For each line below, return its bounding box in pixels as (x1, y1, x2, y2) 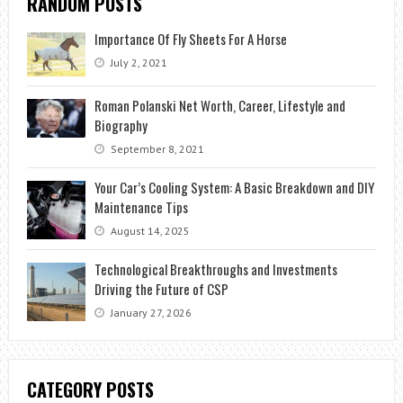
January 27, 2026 (107, 306, 192, 320)
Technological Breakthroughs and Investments (94, 259, 337, 280)
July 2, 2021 (107, 56, 167, 70)
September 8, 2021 (107, 142, 204, 157)
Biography (94, 115, 148, 136)
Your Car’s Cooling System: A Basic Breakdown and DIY (94, 177, 374, 198)
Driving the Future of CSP (94, 279, 228, 300)
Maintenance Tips (94, 197, 188, 218)
